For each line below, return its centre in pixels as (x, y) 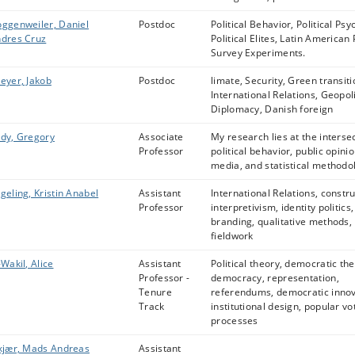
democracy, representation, (275, 278)
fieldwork (232, 236)
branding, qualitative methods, (282, 221)
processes (235, 321)
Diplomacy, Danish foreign (272, 109)
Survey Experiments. (258, 53)
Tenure (155, 292)
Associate (161, 137)
